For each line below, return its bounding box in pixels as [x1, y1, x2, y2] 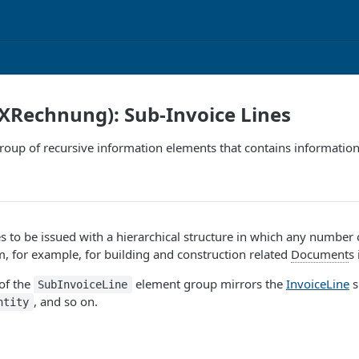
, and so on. [33, 293, 98, 309]
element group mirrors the [131, 276, 286, 292]
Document [291, 246, 349, 262]
